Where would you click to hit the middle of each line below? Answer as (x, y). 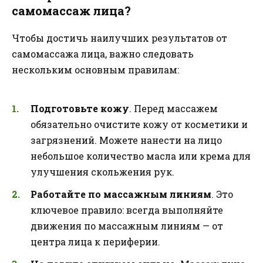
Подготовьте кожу (80, 108)
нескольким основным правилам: (95, 70)
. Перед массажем (173, 108)
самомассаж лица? (71, 11)
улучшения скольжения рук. (102, 171)
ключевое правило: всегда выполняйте (127, 210)
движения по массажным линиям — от (127, 225)
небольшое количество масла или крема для (141, 156)
